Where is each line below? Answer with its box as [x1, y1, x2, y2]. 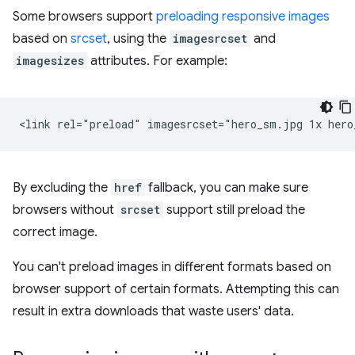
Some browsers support [13, 9, 156, 25]
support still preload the [163, 202, 305, 219]
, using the [107, 31, 170, 48]
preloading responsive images [156, 9, 330, 25]
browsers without [13, 202, 117, 219]
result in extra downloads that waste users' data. [13, 303, 294, 320]
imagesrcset [173, 31, 247, 47]
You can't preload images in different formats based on [13, 259, 331, 276]
